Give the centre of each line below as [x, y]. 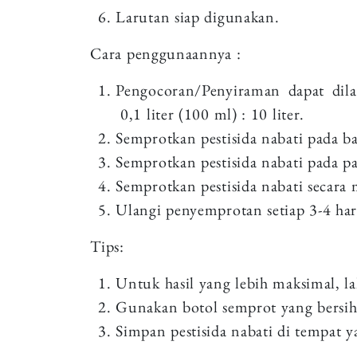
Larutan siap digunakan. [198, 16]
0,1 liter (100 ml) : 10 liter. [210, 114]
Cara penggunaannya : [166, 53]
